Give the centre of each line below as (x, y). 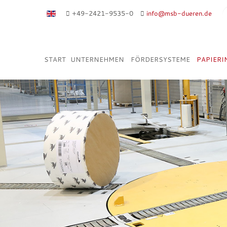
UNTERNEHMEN (97, 59)
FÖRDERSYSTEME (160, 59)
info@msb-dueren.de (179, 13)
